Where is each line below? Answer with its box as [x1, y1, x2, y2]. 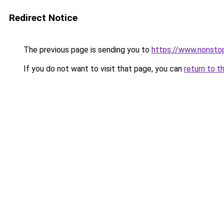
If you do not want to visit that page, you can [21, 64, 184, 73]
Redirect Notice [9, 12, 77, 23]
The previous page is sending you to [21, 45, 151, 54]
